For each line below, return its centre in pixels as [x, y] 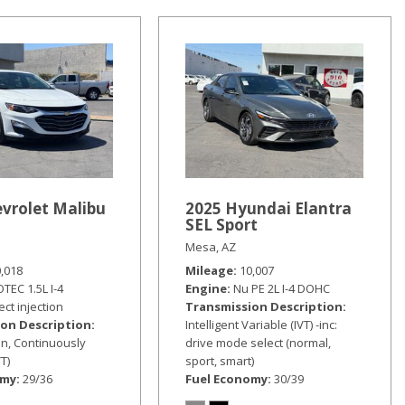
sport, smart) [219, 360]
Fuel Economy [226, 378]
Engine [206, 288]
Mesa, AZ [210, 246]
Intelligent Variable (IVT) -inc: [261, 324]
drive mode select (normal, [258, 342]
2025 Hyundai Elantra [268, 208]
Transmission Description [264, 306]
